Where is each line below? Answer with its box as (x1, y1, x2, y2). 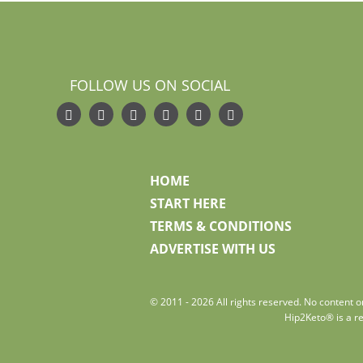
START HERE (149, 194, 226, 213)
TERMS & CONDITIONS (149, 217, 292, 236)
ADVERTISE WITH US (149, 240, 275, 258)
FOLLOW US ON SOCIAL (69, 75, 230, 96)
